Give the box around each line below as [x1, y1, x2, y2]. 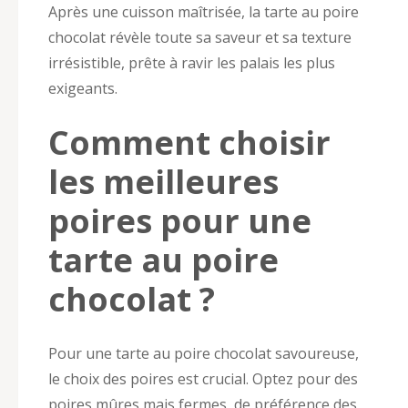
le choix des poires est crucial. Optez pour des [48, 368, 358, 389]
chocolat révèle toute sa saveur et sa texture [48, 26, 352, 47]
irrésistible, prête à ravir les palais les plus [48, 52, 335, 73]
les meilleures [48, 158, 279, 204]
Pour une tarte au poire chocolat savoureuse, [48, 342, 359, 363]
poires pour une [48, 198, 311, 243]
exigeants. [48, 77, 117, 98]
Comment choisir [48, 119, 331, 165]
